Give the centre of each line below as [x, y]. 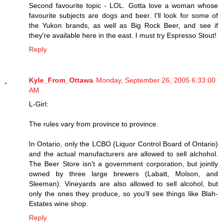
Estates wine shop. [58, 203]
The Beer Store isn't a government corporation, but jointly [123, 164]
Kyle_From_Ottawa [61, 80]
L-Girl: [39, 104]
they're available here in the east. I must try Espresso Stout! [123, 35]
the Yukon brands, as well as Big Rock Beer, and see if [123, 25]
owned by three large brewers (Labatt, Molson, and [123, 173]
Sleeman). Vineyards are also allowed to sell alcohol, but [123, 183]
